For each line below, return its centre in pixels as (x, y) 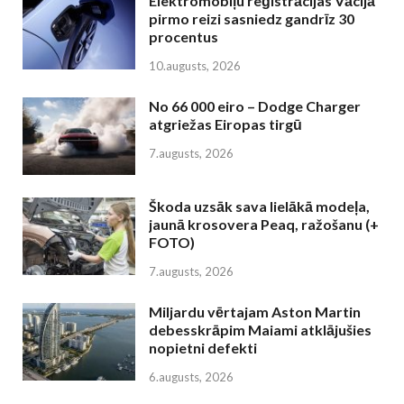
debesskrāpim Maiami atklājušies (260, 329)
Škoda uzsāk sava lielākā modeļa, (259, 206)
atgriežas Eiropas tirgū (225, 124)
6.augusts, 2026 (191, 376)
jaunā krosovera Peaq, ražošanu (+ (264, 224)
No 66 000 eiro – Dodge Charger (255, 106)
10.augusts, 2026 (195, 65)
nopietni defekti (203, 347)
